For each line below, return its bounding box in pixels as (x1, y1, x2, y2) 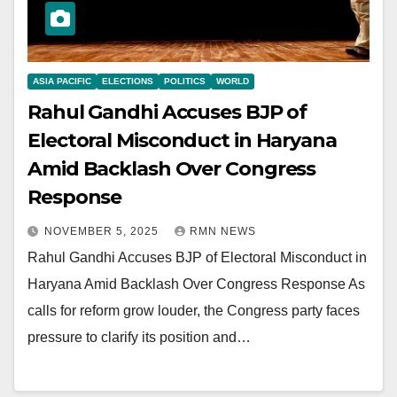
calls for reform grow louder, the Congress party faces (27, 302, 360, 318)
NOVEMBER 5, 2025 (44, 224, 162, 237)
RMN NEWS (190, 224, 256, 237)
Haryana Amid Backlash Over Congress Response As (27, 276, 365, 292)
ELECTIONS (102, 75, 153, 86)
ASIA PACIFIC (33, 75, 91, 86)
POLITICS (164, 75, 206, 86)
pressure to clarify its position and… (27, 329, 251, 345)
